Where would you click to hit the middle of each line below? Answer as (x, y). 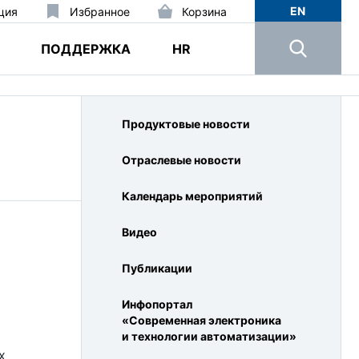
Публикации (157, 268)
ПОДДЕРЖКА (86, 49)
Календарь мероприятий (192, 196)
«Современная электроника (202, 320)
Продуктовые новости (186, 124)
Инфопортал (157, 304)
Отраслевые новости (182, 160)
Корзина (204, 11)
